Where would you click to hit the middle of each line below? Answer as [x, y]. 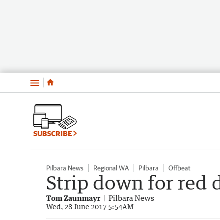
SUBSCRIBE [53, 133]
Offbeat [179, 168]
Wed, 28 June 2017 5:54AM [90, 206]
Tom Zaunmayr [73, 198]
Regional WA [111, 168]
